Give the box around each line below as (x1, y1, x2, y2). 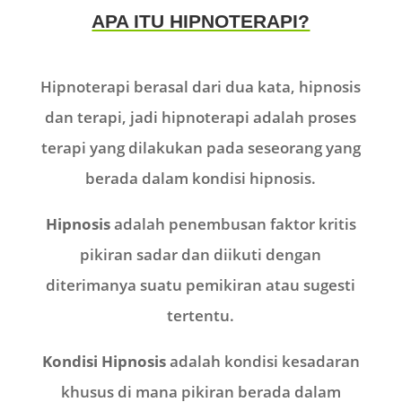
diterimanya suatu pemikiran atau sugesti (46, 275, 356, 296)
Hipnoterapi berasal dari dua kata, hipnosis (40, 76, 362, 98)
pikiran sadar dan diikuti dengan (80, 244, 322, 266)
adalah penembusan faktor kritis (109, 214, 356, 235)
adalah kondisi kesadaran (165, 351, 360, 372)
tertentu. (167, 305, 235, 327)
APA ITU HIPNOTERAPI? (92, 11, 310, 32)
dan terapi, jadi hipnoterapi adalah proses (45, 107, 357, 128)
